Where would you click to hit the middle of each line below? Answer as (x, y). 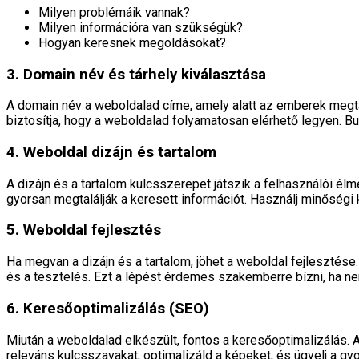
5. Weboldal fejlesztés (84, 230)
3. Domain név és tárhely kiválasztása (136, 74)
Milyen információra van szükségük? (141, 27)
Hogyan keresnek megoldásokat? (132, 42)
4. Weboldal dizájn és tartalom (111, 152)
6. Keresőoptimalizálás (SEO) (108, 308)
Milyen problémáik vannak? (114, 12)
